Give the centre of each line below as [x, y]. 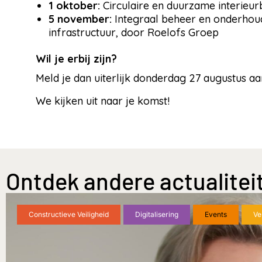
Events [216, 215]
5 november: [80, 19]
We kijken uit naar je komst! [103, 101]
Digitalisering [157, 215]
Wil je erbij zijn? [76, 59]
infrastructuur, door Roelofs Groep [134, 33]
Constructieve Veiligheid [69, 215]
